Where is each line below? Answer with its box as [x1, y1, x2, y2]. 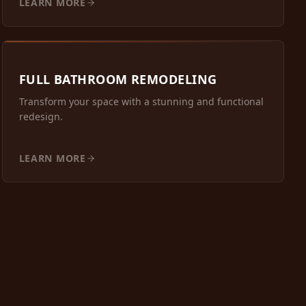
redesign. [18, 110, 63, 124]
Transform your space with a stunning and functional [18, 95, 264, 109]
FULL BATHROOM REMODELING [18, 71, 217, 88]
